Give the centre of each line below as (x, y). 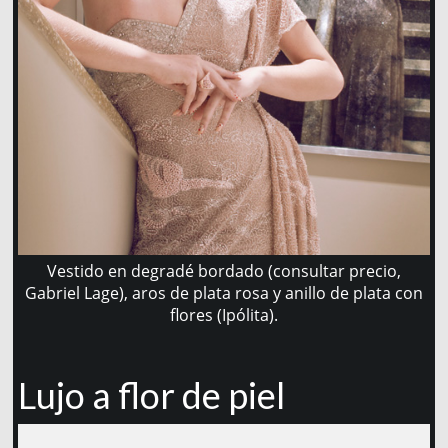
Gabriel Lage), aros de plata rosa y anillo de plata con (223, 293)
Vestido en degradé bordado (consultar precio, (223, 271)
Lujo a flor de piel (151, 395)
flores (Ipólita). (223, 315)
